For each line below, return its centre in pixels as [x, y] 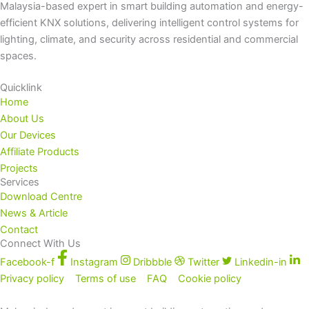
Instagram [94, 262]
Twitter [203, 262]
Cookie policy [210, 279]
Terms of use [106, 279]
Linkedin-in [261, 262]
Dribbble [153, 262]
